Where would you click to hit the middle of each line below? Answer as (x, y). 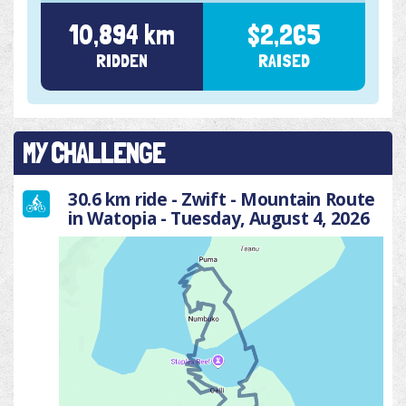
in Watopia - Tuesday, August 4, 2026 (219, 218)
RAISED (284, 61)
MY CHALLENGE (94, 154)
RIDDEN (122, 61)
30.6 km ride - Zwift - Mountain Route (222, 199)
